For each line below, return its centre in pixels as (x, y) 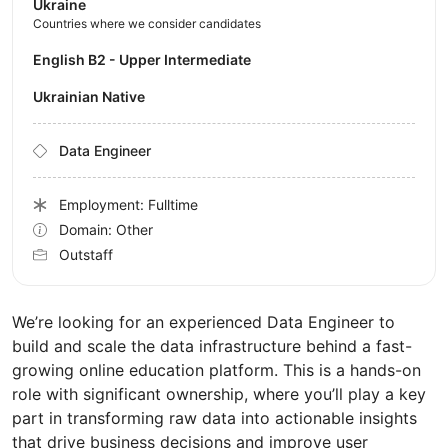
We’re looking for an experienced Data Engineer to (203, 322)
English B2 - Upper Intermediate (146, 60)
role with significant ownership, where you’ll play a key (219, 394)
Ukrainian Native (94, 97)
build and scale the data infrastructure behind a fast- (212, 346)
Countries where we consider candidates (147, 24)
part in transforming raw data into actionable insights (214, 418)
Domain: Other (106, 230)
